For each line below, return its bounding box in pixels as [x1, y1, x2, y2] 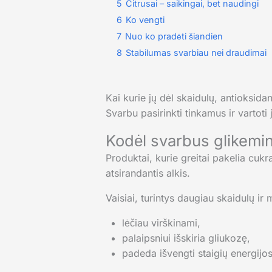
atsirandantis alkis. [105, 167, 190, 180]
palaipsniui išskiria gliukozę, [121, 232, 250, 245]
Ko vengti [125, 15, 165, 25]
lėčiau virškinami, [121, 217, 200, 229]
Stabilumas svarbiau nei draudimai [125, 47, 267, 58]
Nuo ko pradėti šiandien [124, 31, 223, 42]
